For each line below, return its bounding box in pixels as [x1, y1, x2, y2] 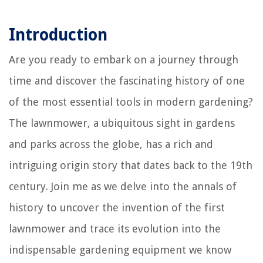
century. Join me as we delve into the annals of [9, 180, 237, 193]
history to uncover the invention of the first [9, 201, 225, 214]
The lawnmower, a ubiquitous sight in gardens [9, 117, 235, 130]
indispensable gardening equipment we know [9, 244, 231, 257]
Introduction [9, 25, 107, 45]
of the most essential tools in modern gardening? [9, 96, 253, 109]
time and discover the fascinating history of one [9, 75, 245, 87]
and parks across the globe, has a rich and [9, 138, 213, 151]
